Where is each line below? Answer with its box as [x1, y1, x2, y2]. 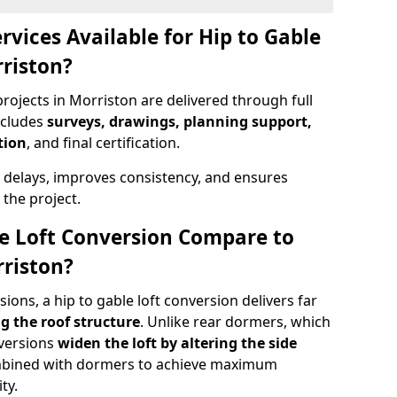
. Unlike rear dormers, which [140, 312, 331, 331]
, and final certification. [27, 133, 180, 152]
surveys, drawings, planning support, [47, 112, 312, 131]
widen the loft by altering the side [58, 333, 297, 353]
